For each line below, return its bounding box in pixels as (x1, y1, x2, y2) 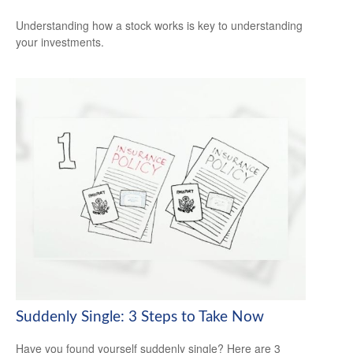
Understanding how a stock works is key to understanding (16, 17, 303, 33)
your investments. (16, 33, 104, 50)
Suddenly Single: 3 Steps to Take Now (16, 309, 264, 325)
